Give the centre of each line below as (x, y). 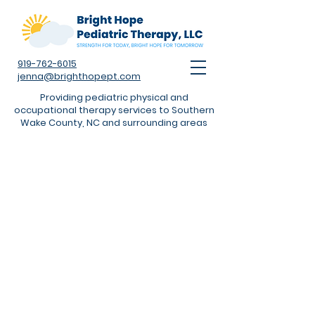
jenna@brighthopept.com (79, 76)
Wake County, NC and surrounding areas (114, 123)
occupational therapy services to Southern (114, 110)
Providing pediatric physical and (114, 97)
